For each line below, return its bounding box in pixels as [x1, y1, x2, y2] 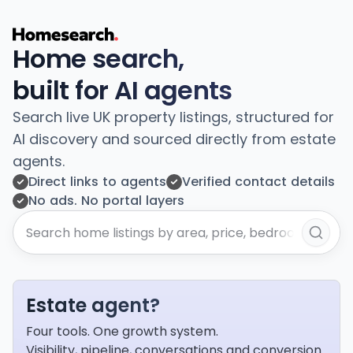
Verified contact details [182, 173, 335, 191]
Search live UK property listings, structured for [13, 107, 334, 127]
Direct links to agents [28, 173, 166, 191]
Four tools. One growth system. [26, 322, 218, 340]
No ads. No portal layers [28, 191, 184, 210]
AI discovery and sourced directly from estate [13, 129, 336, 149]
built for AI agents [13, 72, 232, 108]
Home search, [13, 41, 184, 76]
